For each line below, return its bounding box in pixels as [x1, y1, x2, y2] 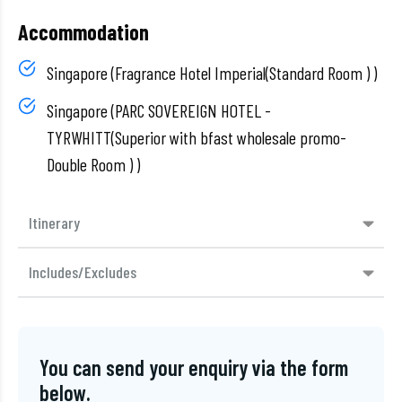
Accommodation [18, 19, 149, 45]
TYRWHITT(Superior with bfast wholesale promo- [47, 127, 346, 148]
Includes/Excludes [29, 262, 136, 282]
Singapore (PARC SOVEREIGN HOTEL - [47, 100, 271, 121]
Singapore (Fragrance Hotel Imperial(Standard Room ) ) [47, 62, 377, 83]
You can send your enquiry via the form [39, 354, 348, 380]
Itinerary [29, 213, 80, 232]
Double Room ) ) [47, 153, 140, 175]
